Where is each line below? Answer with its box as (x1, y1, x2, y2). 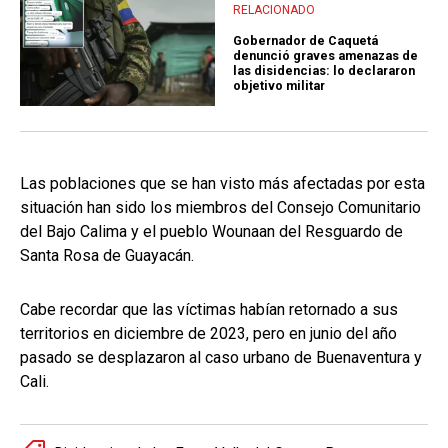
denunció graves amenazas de (233, 48, 418, 64)
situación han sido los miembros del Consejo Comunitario (20, 198, 421, 218)
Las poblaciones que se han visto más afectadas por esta (20, 174, 425, 194)
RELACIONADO (233, 2, 315, 17)
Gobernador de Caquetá (233, 33, 378, 49)
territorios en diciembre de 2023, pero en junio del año (20, 324, 397, 344)
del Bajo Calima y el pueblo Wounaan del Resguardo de (20, 222, 403, 242)
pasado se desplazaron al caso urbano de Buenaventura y (20, 348, 422, 368)
